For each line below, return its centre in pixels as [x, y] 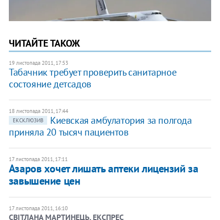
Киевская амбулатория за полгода [121, 120]
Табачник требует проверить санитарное [93, 72]
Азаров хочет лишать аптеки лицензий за [103, 168]
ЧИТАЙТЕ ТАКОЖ [44, 43]
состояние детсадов [50, 84]
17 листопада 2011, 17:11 [38, 159]
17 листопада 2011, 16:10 [38, 208]
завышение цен [44, 180]
